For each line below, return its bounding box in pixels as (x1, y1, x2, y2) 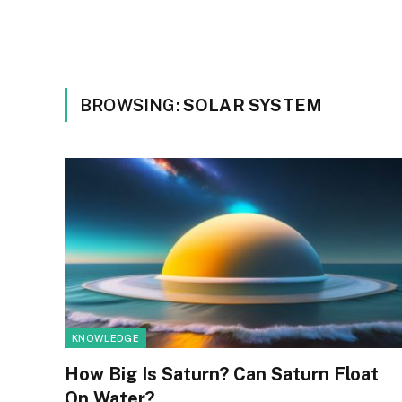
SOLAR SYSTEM (182, 95, 323, 115)
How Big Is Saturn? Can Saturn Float (65, 363, 379, 385)
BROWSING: (80, 95, 183, 115)
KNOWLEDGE (72, 332, 139, 344)
